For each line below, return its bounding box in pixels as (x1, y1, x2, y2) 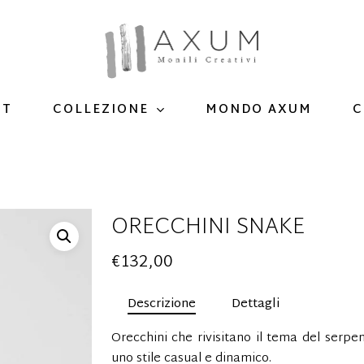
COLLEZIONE (53, 99, 149, 122)
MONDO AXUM (206, 98, 312, 121)
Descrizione (127, 293, 196, 315)
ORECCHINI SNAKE (110, 208, 305, 248)
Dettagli (231, 293, 279, 315)
